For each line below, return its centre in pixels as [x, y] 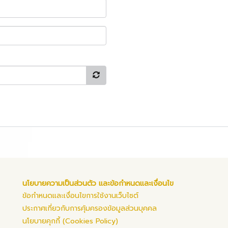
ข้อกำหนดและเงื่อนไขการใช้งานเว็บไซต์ [80, 196]
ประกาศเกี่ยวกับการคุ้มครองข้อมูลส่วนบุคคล [90, 208]
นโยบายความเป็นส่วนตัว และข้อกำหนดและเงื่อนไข [98, 183]
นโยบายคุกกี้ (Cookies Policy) [70, 221]
